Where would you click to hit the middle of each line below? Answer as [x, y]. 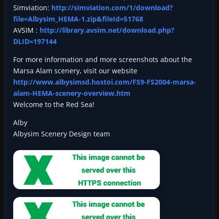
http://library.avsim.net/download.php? [107, 30]
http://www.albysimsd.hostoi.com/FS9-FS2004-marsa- [105, 82]
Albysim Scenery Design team [62, 133]
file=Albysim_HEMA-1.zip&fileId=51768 [78, 19]
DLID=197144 [35, 41]
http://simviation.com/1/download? [112, 7]
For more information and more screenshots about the [103, 59]
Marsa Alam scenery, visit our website [75, 70]
